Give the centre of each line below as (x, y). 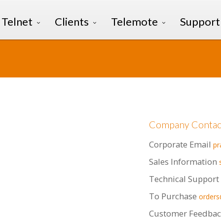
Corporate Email (180, 144)
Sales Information (183, 162)
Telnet (17, 21)
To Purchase (173, 196)
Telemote (134, 21)
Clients (72, 21)
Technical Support (184, 179)
